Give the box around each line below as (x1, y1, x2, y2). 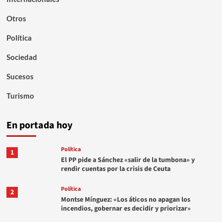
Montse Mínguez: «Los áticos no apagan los (60, 194, 190, 205)
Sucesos (6, 71, 34, 81)
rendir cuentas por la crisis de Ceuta (60, 164, 170, 174)
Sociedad (6, 52, 37, 61)
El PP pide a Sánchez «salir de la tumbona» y (60, 155, 195, 165)
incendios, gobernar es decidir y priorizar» (60, 203, 191, 214)
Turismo (6, 91, 34, 100)
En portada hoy (6, 118, 72, 132)
